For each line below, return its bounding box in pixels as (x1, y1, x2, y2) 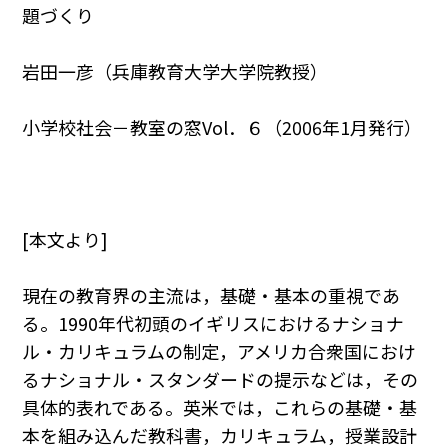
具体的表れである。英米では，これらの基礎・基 (22, 394, 418, 421)
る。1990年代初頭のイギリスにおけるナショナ (22, 310, 405, 337)
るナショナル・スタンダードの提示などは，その (22, 366, 419, 393)
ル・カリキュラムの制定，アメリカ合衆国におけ (22, 338, 417, 365)
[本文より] (22, 226, 109, 253)
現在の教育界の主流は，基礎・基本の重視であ (22, 282, 401, 309)
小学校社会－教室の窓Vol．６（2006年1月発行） (22, 114, 423, 141)
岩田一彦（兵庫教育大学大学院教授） (22, 58, 329, 85)
